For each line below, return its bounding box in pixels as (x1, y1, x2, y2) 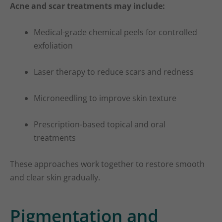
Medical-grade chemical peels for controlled (34, 27, 197, 38)
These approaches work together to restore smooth (10, 159, 205, 170)
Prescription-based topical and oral (34, 119, 166, 130)
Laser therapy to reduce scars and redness (34, 66, 194, 78)
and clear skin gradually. (10, 172, 100, 183)
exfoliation (34, 40, 73, 52)
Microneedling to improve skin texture (34, 93, 176, 104)
